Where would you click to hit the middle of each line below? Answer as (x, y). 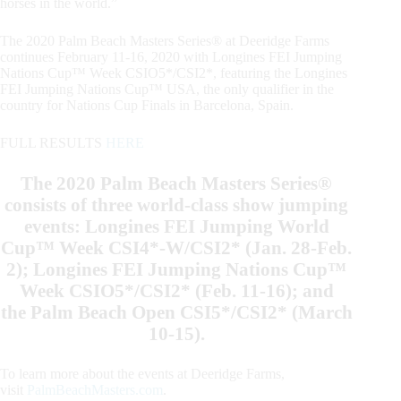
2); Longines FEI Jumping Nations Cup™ (177, 269)
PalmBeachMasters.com (95, 389)
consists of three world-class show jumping (177, 204)
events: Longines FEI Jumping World (176, 226)
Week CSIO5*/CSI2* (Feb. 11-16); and (176, 290)
